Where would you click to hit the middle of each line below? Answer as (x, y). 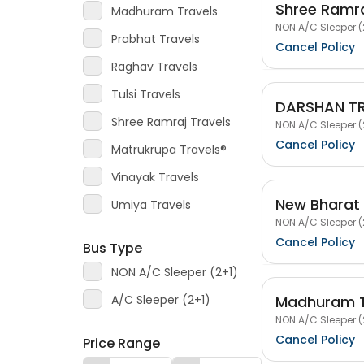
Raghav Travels (154, 67)
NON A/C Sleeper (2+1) (175, 272)
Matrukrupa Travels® (169, 149)
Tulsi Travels (146, 94)
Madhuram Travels (165, 11)
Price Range (121, 343)
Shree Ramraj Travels (171, 122)
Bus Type (113, 248)
